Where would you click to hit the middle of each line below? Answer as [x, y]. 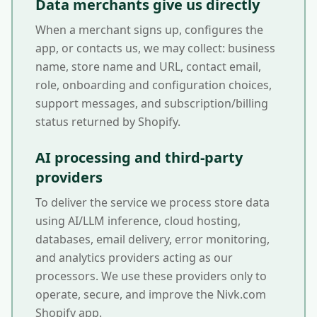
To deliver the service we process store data [152, 202]
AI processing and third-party [139, 157]
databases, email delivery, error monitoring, [152, 239]
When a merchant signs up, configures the [149, 30]
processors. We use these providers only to [151, 276]
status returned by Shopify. [108, 122]
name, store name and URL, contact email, [148, 67]
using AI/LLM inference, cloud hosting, [138, 221]
